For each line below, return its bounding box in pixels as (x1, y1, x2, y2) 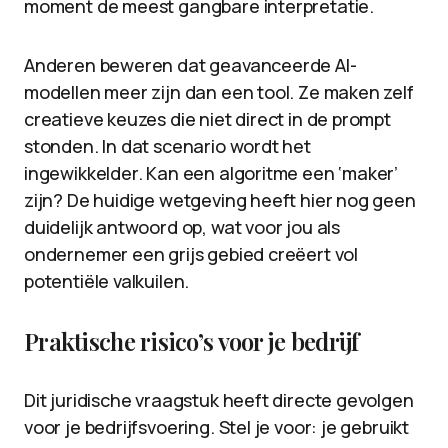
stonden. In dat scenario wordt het (24, 134, 311, 158)
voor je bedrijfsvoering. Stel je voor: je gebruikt (24, 415, 410, 439)
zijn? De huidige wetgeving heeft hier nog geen (24, 188, 416, 212)
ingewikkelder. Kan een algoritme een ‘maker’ (24, 161, 399, 185)
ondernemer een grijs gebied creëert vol (24, 242, 358, 266)
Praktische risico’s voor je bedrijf (24, 325, 359, 357)
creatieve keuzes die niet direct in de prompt (24, 107, 391, 131)
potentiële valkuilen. (24, 269, 190, 293)
